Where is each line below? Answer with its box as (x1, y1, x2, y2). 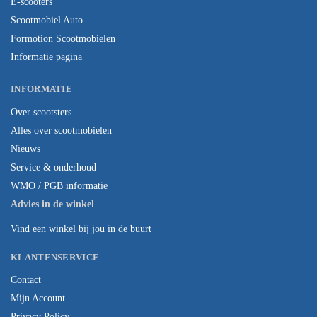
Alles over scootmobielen (11, 125, 112, 136)
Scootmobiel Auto (11, 15, 83, 26)
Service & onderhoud (11, 161, 96, 173)
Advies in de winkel (11, 198, 97, 209)
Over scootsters (11, 106, 71, 117)
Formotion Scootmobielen (11, 33, 115, 45)
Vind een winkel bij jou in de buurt (11, 223, 151, 234)
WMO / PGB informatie (11, 180, 108, 191)
